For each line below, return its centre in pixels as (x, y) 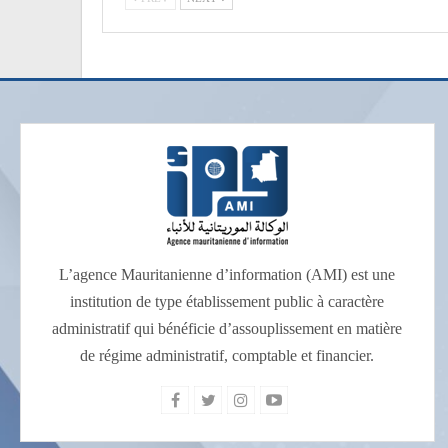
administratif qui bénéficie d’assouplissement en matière (227, 329)
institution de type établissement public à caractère (227, 302)
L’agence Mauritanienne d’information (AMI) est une (227, 275)
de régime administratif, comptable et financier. (227, 356)
